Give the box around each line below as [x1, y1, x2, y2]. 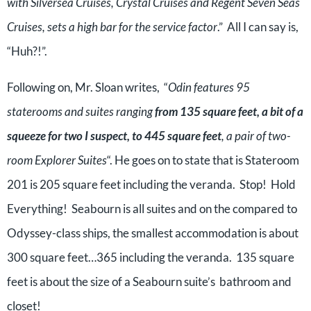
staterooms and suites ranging [7, 104, 155, 119]
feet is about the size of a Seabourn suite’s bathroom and [7, 274, 292, 289]
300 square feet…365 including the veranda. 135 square [7, 250, 294, 264]
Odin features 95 [168, 80, 250, 94]
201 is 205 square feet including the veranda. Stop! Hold [7, 177, 296, 192]
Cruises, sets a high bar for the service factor [7, 19, 217, 34]
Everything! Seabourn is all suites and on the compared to [7, 201, 297, 216]
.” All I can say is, [217, 19, 299, 34]
